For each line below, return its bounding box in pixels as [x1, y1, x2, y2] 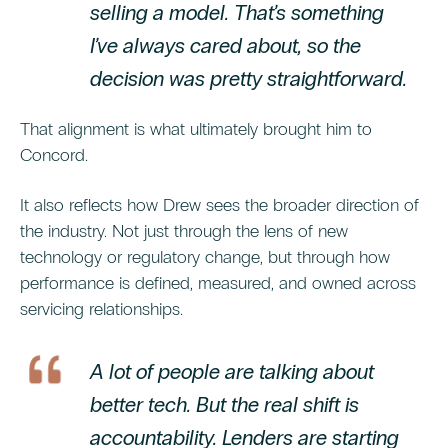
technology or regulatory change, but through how [20, 246, 390, 269]
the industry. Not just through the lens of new [20, 220, 348, 243]
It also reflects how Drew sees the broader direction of [20, 194, 419, 217]
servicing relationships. [20, 298, 183, 321]
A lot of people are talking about [90, 359, 374, 386]
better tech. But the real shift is [90, 392, 359, 419]
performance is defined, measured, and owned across [20, 272, 416, 295]
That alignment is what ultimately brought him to [20, 118, 372, 141]
